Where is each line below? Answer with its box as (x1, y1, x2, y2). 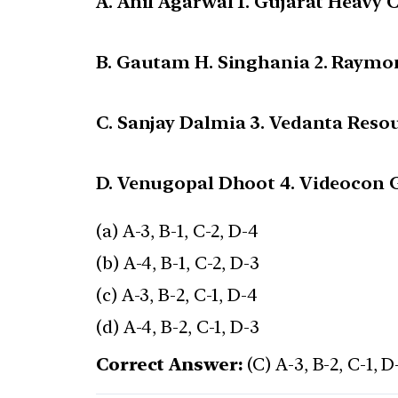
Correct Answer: (96, 354, 243, 376)
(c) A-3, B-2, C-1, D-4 (96, 284, 258, 306)
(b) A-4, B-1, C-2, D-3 (96, 252, 259, 275)
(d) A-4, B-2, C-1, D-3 (96, 316, 259, 338)
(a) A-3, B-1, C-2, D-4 (96, 220, 259, 243)
